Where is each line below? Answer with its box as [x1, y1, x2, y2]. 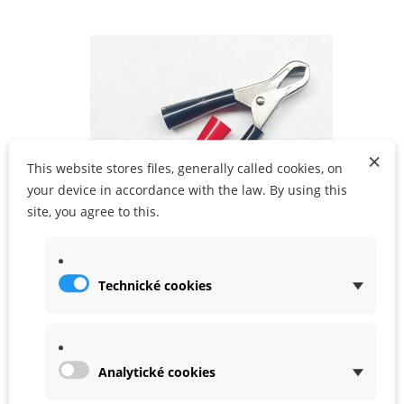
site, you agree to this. [27, 203, 160, 221]
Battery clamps [123, 307, 203, 324]
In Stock [123, 347, 172, 365]
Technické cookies [98, 277, 212, 295]
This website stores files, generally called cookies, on [27, 160, 343, 178]
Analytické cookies [98, 363, 216, 381]
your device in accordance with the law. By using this [27, 181, 347, 199]
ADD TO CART [194, 74, 271, 88]
